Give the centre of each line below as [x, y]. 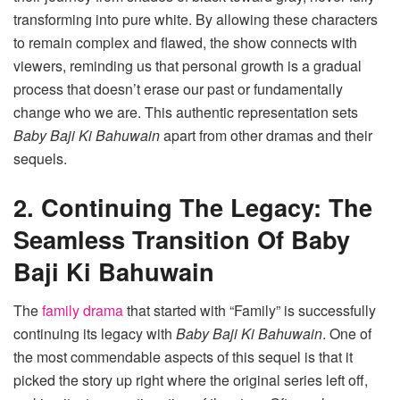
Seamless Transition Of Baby [182, 238]
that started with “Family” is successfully [250, 311]
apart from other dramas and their [266, 136]
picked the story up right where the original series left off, [191, 380]
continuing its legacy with [95, 334]
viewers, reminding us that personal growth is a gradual [187, 66]
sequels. [40, 159]
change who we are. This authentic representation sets [186, 112]
